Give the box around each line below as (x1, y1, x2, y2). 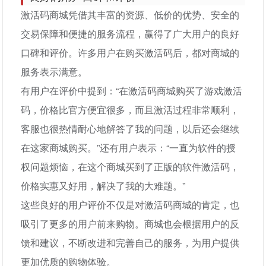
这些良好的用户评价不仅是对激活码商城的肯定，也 (21, 198, 240, 211)
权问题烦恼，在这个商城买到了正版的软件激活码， (21, 160, 240, 173)
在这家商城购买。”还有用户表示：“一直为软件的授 (21, 141, 236, 154)
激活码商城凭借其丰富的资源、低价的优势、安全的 (21, 8, 240, 21)
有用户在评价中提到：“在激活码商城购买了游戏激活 (21, 84, 243, 97)
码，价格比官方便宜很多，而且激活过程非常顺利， (21, 103, 240, 116)
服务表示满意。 (21, 65, 88, 78)
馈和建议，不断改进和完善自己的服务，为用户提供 (21, 236, 240, 249)
